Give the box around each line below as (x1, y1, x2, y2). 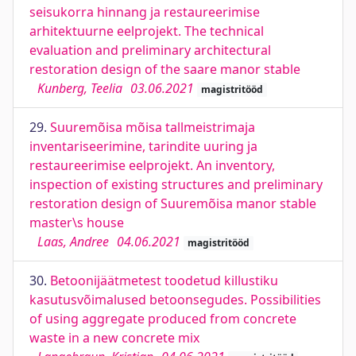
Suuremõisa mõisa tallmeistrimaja (50, 118, 255, 136)
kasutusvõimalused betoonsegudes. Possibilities (29, 291, 321, 308)
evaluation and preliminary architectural (29, 41, 271, 59)
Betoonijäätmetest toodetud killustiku (50, 272, 278, 289)
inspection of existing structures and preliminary (29, 176, 323, 193)
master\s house (29, 214, 124, 231)
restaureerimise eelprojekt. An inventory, (29, 157, 275, 174)
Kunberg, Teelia (37, 79, 122, 97)
